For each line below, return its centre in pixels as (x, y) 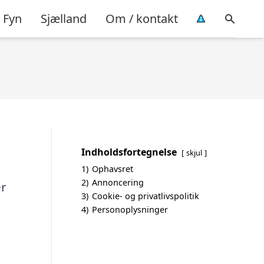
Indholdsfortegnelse (129, 152)
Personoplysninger (130, 209)
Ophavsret (113, 169)
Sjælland (64, 18)
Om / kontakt (142, 18)
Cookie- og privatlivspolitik (146, 196)
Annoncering (118, 182)
